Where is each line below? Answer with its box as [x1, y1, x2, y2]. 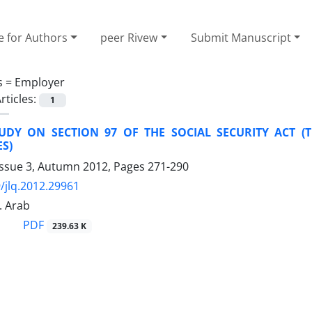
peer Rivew [100, 29, 158, 45]
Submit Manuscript [190, 29, 291, 45]
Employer [15, 74, 65, 90]
